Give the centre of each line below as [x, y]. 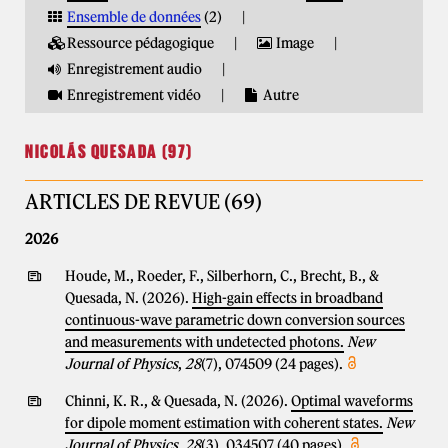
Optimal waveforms [352, 401]
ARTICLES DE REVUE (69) [143, 201]
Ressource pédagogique [140, 43]
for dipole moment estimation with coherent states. [224, 423]
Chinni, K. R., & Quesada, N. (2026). [178, 401]
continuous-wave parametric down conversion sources [235, 320]
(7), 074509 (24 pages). [272, 364]
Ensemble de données [133, 17]
